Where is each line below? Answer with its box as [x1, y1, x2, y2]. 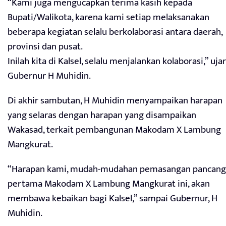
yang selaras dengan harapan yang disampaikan [8, 107, 196, 123]
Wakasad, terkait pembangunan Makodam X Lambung [8, 122, 221, 138]
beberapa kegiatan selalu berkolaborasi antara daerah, [8, 24, 222, 40]
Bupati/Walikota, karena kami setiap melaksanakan [8, 9, 209, 25]
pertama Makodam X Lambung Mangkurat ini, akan [8, 176, 210, 192]
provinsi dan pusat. [8, 38, 83, 54]
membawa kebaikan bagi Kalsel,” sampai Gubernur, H [8, 190, 217, 206]
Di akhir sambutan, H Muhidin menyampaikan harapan [8, 92, 222, 108]
